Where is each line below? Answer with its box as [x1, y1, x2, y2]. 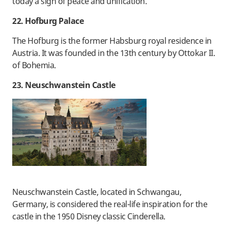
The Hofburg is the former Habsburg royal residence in [12, 35, 212, 47]
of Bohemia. [12, 60, 56, 71]
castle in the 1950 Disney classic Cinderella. [12, 211, 165, 222]
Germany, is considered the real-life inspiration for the [12, 198, 207, 210]
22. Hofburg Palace [12, 15, 83, 27]
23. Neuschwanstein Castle [12, 79, 116, 91]
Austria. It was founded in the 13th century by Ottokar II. [12, 47, 215, 59]
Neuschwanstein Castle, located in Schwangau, [12, 186, 181, 198]
